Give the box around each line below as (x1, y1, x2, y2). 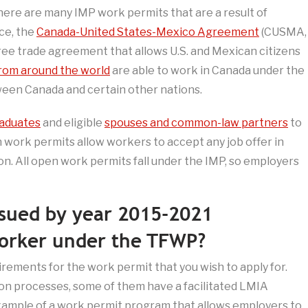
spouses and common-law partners (104, 116, 288, 130)
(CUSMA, (259, 25, 307, 39)
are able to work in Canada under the (110, 64, 305, 78)
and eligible (41, 116, 104, 130)
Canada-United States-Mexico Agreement (36, 25, 259, 39)
